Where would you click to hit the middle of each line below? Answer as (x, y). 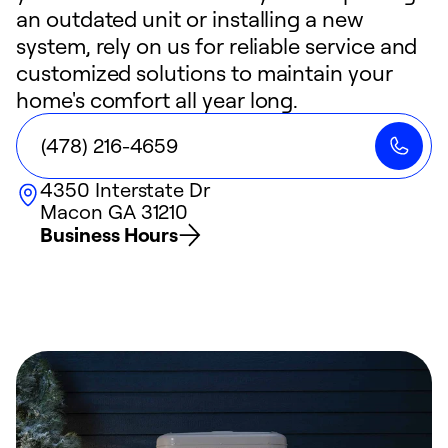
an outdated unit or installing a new (190, 18)
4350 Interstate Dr (125, 189)
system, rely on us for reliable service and (217, 45)
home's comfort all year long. (157, 99)
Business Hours (109, 234)
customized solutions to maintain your (204, 72)
